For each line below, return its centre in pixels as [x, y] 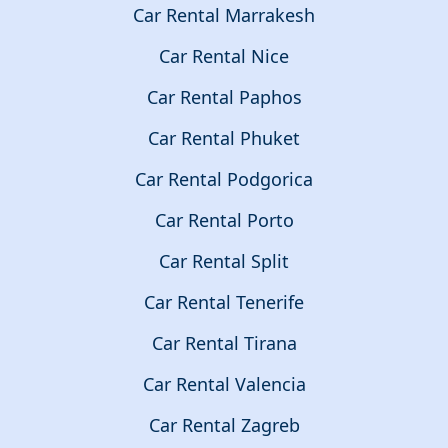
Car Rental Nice [224, 56]
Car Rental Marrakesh [224, 15]
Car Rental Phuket [224, 138]
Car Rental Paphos [224, 97]
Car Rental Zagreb [224, 425]
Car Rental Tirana [224, 343]
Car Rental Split [224, 261]
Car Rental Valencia [224, 384]
